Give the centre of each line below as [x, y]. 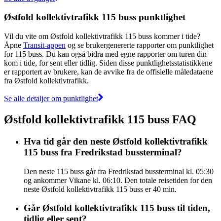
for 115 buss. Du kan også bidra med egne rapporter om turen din [105, 54]
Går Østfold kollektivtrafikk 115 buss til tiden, [117, 208]
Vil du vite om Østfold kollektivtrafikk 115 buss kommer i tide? [102, 36]
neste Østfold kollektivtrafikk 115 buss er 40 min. [100, 189]
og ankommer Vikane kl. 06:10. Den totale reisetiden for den [118, 180]
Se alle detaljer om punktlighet [51, 98]
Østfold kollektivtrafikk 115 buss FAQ [100, 119]
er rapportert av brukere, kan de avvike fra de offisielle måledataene [109, 72]
